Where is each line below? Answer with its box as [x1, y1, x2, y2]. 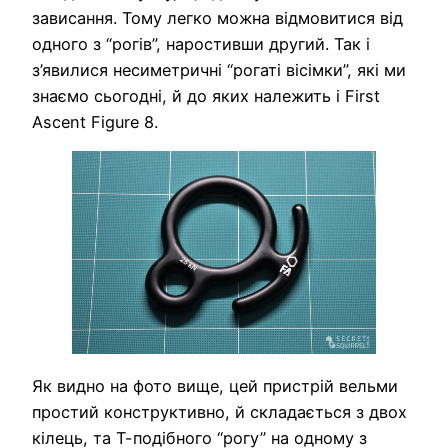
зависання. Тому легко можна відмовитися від [32, 7, 403, 28]
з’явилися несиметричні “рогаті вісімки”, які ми [32, 59, 406, 80]
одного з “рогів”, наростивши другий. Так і [32, 33, 370, 54]
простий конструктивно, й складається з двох [32, 402, 407, 423]
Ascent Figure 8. [32, 111, 158, 132]
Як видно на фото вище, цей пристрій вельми [32, 376, 398, 397]
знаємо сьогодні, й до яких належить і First [32, 85, 380, 106]
